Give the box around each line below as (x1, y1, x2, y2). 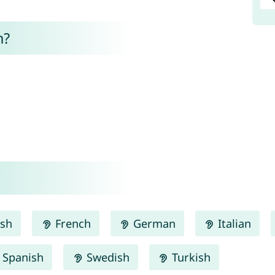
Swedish (83, 249, 130, 265)
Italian (214, 215, 251, 231)
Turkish (168, 249, 211, 265)
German (130, 215, 176, 231)
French (52, 215, 91, 231)
